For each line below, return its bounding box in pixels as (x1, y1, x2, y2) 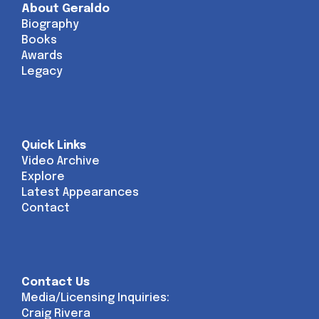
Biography (21, 19, 79, 31)
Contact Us (21, 276, 90, 288)
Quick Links (21, 140, 86, 152)
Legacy (21, 66, 63, 78)
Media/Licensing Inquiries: (21, 292, 169, 304)
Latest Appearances (21, 187, 139, 199)
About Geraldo (21, 3, 110, 15)
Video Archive (21, 155, 100, 167)
